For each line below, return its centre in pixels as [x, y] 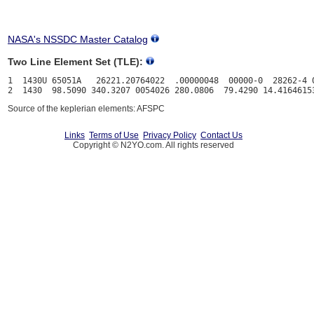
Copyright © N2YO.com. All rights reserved [153, 145]
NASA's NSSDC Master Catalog [78, 40]
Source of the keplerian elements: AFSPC [86, 109]
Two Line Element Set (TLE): [75, 62]
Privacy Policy [170, 135]
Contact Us [221, 135]
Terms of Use [114, 135]
